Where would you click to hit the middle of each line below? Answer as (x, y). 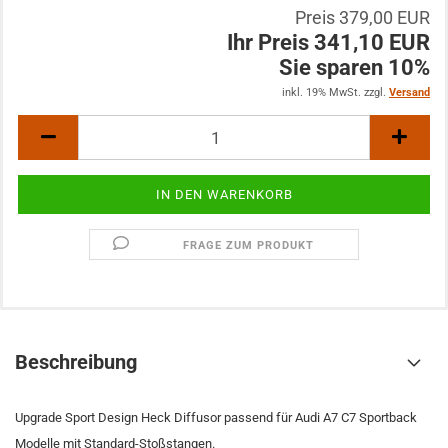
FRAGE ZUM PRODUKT (249, 245)
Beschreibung (76, 362)
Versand (409, 92)
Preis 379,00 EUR (362, 17)
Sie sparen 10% (354, 67)
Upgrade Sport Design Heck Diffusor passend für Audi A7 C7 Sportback (216, 417)
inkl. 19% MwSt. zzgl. (335, 92)
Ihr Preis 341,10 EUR (328, 42)
